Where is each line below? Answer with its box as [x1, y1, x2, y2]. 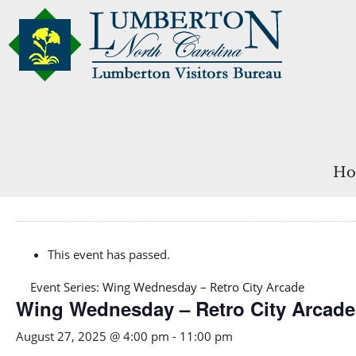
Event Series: [30, 279, 103, 295]
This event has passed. [48, 246, 170, 262]
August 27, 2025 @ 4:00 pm [16, 328, 169, 344]
